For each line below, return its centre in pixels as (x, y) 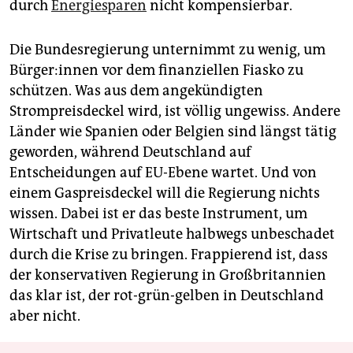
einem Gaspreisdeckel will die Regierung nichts (165, 193)
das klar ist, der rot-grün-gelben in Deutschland (167, 296)
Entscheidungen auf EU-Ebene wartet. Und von (163, 173)
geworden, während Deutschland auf (130, 152)
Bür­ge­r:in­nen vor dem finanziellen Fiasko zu (156, 71)
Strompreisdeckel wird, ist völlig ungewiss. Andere (175, 111)
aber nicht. (45, 316)
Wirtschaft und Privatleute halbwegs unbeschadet (172, 234)
